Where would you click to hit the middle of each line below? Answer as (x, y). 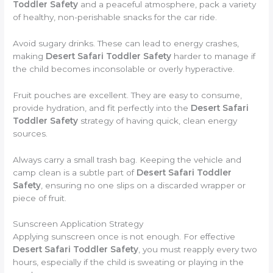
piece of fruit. (40, 198)
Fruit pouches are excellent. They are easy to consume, (128, 95)
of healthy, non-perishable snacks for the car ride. (115, 17)
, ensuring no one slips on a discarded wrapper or (144, 185)
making (30, 56)
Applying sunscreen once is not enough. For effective (124, 237)
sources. (30, 133)
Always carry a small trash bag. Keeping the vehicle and (127, 159)
